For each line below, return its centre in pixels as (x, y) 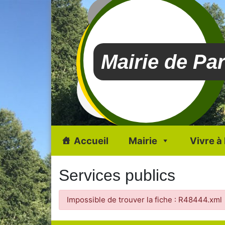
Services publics (117, 175)
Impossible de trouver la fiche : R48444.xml (144, 200)
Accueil (91, 141)
